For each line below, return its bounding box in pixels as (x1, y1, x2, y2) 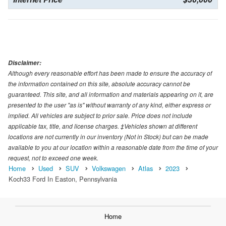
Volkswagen (92, 163, 126, 173)
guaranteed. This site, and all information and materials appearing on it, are (8, 89, 213, 98)
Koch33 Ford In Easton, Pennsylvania (9, 174, 117, 184)
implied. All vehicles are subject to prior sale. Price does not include (8, 110, 192, 120)
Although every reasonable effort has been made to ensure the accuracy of (8, 68, 212, 77)
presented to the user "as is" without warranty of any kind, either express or (8, 100, 211, 109)
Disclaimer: (8, 58, 41, 67)
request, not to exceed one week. (8, 153, 98, 162)
